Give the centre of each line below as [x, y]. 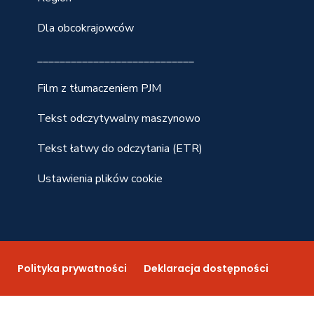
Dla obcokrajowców [86, 28]
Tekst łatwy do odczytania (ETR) [120, 149]
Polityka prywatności [73, 268]
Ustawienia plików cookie [100, 179]
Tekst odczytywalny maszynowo [119, 118]
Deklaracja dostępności [206, 268]
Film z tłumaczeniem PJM [100, 88]
